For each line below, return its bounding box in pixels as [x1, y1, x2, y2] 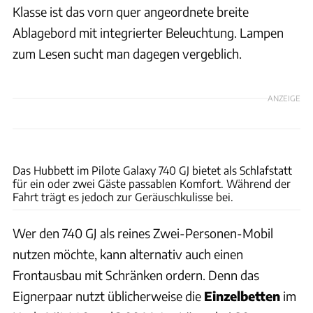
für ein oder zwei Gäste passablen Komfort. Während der [13, 177, 291, 191]
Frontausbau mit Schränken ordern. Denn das [13, 267, 259, 284]
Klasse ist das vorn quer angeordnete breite [13, 3, 249, 20]
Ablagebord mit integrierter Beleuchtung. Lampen [13, 24, 284, 41]
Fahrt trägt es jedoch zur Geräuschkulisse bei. [13, 190, 233, 204]
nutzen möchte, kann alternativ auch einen [13, 246, 243, 263]
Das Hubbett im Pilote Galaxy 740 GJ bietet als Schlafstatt [13, 163, 292, 177]
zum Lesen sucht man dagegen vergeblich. [13, 45, 242, 62]
